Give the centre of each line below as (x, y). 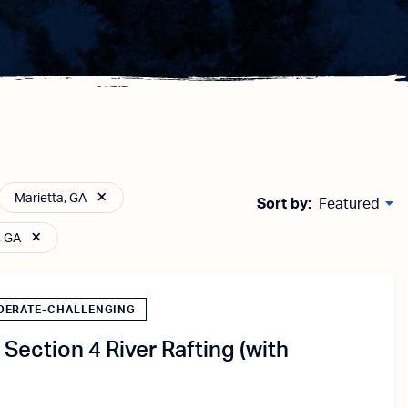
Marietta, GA (51, 199)
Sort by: (286, 204)
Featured (349, 204)
